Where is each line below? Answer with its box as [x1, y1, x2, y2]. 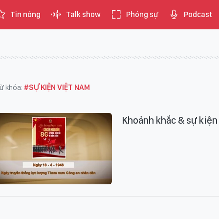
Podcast [184, 10, 212, 19]
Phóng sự [126, 10, 158, 19]
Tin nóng [10, 10, 41, 19]
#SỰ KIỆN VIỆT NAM [24, 83, 90, 92]
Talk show [66, 10, 101, 19]
